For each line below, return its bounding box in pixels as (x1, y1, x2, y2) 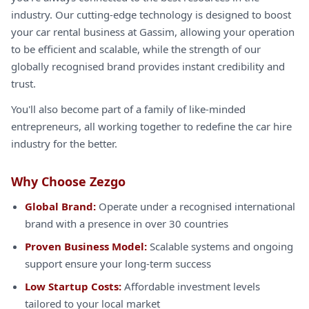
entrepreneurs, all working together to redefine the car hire (11, 119, 292, 133)
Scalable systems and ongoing (147, 239, 293, 253)
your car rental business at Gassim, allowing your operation (11, 25, 295, 39)
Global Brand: (25, 199, 96, 213)
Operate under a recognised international (96, 199, 295, 213)
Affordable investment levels (121, 279, 260, 293)
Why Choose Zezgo (11, 173, 126, 190)
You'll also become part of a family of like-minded (11, 102, 246, 116)
